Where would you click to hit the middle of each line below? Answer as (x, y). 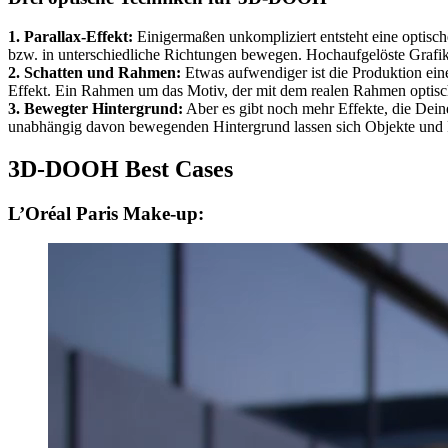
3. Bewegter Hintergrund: (95, 108)
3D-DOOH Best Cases (120, 168)
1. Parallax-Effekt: (70, 36)
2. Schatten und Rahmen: (94, 72)
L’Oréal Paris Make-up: (106, 213)
